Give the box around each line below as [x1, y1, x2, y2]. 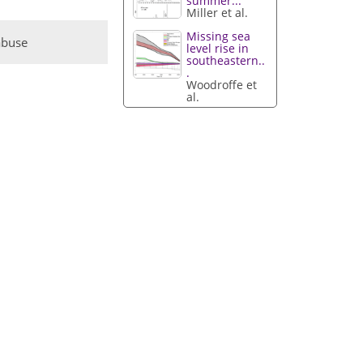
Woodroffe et [186, 77, 258, 93]
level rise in [186, 41, 250, 57]
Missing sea [186, 28, 251, 45]
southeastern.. [186, 53, 266, 69]
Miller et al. [186, 5, 249, 21]
